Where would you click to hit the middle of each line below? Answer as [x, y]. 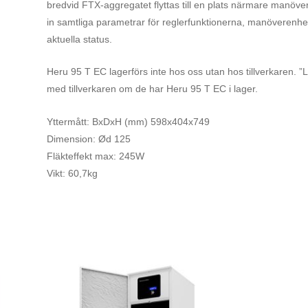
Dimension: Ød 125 [88, 139]
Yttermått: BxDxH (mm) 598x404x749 [128, 121]
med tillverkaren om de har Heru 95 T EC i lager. [152, 89]
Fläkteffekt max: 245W [95, 156]
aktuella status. [80, 39]
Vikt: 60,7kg [72, 173]
